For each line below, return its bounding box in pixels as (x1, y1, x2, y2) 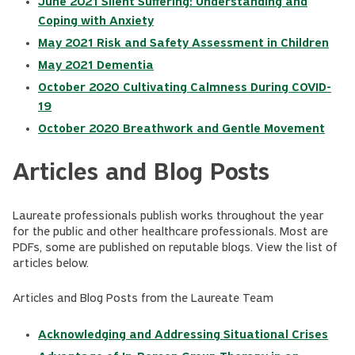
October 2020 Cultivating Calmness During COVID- (38, 82, 331, 94)
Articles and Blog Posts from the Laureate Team (13, 292, 277, 305)
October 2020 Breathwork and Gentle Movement (38, 123, 325, 136)
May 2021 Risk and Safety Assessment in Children (38, 37, 329, 50)
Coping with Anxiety (38, 15, 154, 28)
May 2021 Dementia (38, 59, 154, 72)
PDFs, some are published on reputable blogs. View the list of (13, 242, 338, 254)
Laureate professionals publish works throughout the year (13, 210, 324, 223)
